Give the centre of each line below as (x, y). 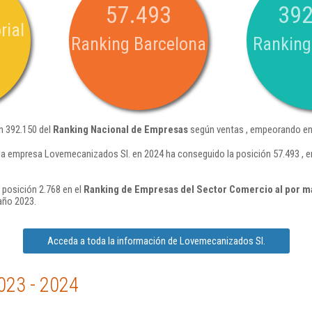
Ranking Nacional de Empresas (120, 130)
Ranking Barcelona (139, 44)
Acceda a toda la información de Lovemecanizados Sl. (156, 241)
